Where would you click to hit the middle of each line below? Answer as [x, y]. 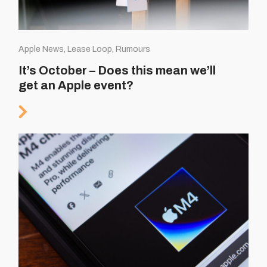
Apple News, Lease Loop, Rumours [85, 49]
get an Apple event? [76, 86]
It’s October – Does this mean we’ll [117, 71]
